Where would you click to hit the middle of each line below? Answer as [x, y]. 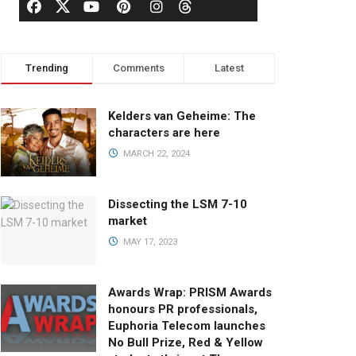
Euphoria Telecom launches [187, 325]
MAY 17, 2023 [149, 242]
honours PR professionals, [183, 309]
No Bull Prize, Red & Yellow [186, 342]
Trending [47, 68]
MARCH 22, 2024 [155, 154]
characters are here [164, 133]
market [128, 221]
